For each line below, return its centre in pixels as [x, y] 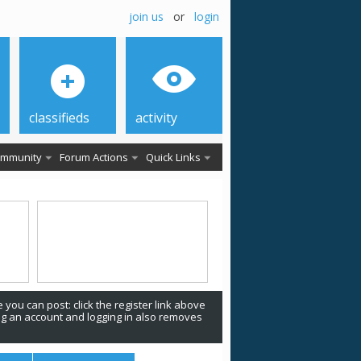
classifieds [59, 118]
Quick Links [173, 157]
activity [156, 118]
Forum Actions [94, 157]
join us [146, 17]
